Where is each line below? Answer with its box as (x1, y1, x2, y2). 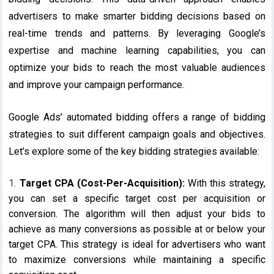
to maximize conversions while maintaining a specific (9, 253, 265, 265)
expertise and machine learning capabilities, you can (9, 44, 265, 56)
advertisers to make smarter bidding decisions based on (9, 10, 265, 22)
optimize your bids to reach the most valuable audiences (9, 61, 265, 73)
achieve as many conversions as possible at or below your (9, 223, 265, 235)
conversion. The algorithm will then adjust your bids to (9, 207, 265, 220)
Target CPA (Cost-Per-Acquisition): (19, 177, 185, 189)
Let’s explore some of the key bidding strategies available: (9, 145, 260, 157)
